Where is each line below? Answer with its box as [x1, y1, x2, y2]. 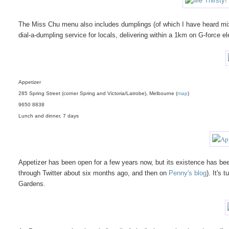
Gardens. [18, 179, 46, 188]
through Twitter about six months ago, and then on [18, 169, 169, 177]
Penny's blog [169, 169, 207, 177]
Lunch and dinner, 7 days [18, 112, 79, 119]
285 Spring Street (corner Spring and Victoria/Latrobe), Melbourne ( [18, 90, 178, 96]
